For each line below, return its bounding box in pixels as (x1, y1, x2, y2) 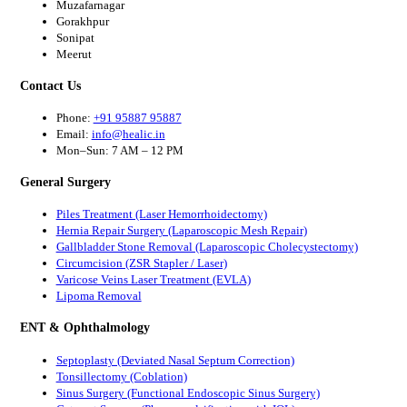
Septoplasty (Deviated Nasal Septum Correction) (55, 352, 294, 367)
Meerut (55, 47, 92, 62)
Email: (55, 127, 92, 142)
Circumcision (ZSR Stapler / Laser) (55, 256, 227, 271)
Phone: (55, 111, 94, 125)
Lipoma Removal (55, 289, 142, 303)
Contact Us (19, 79, 81, 94)
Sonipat (55, 31, 94, 45)
